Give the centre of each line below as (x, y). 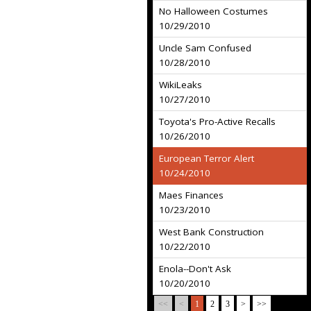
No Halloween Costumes (213, 11)
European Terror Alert (207, 158)
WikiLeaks (180, 85)
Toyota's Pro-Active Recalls (217, 121)
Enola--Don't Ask (195, 269)
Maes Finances (191, 195)
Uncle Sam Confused (205, 48)
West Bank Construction (211, 232)
